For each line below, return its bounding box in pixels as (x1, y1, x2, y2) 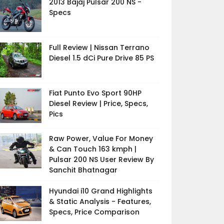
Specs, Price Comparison (48, 207, 139, 217)
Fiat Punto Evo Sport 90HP (48, 88, 141, 98)
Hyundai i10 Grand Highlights (48, 186, 152, 196)
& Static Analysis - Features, (48, 196, 151, 206)
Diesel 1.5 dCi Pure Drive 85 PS (48, 53, 154, 63)
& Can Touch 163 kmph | (48, 144, 136, 154)
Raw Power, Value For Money (48, 133, 153, 143)
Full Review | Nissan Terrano (48, 42, 149, 52)
